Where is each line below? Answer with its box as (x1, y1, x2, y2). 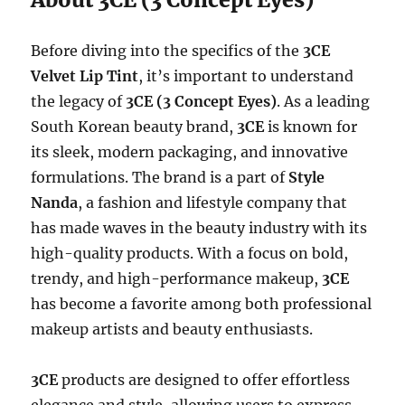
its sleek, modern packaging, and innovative (31, 142, 349, 161)
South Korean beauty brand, (31, 117, 238, 136)
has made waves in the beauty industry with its (31, 218, 368, 237)
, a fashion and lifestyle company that (78, 193, 348, 212)
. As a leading (277, 91, 371, 110)
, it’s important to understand (138, 66, 354, 85)
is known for (264, 117, 358, 136)
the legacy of (31, 91, 127, 110)
